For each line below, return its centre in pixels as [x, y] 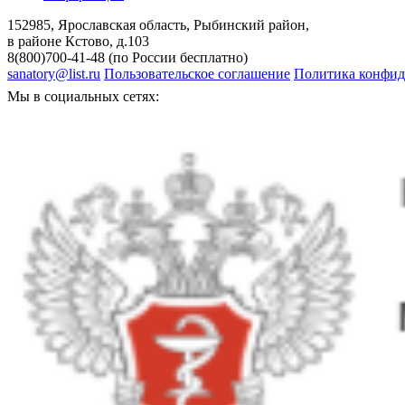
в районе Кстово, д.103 [78, 42]
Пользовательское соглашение [197, 74]
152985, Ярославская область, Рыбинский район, [158, 25]
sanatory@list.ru [54, 74]
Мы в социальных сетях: [83, 97]
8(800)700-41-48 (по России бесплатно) [127, 58]
